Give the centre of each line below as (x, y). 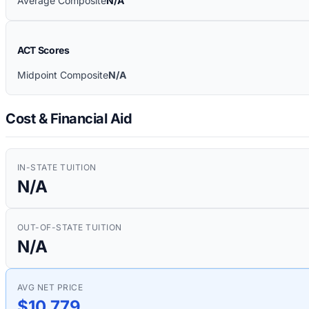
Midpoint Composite (63, 75)
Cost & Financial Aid (69, 118)
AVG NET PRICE (50, 287)
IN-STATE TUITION (57, 167)
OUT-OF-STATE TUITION (70, 227)
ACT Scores (43, 50)
